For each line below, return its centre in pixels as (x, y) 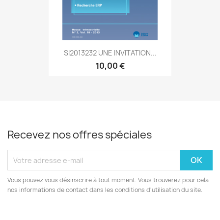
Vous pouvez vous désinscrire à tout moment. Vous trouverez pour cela (108, 180)
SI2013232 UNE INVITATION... (110, 53)
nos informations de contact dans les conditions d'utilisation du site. (105, 190)
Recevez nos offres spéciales (80, 135)
